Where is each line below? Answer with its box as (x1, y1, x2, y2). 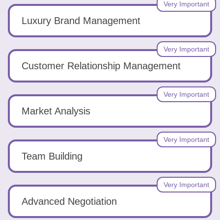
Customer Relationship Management (22, 60, 181, 71)
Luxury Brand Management (22, 15, 140, 26)
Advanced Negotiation (22, 196, 117, 207)
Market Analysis (22, 106, 90, 116)
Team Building (22, 151, 82, 162)
